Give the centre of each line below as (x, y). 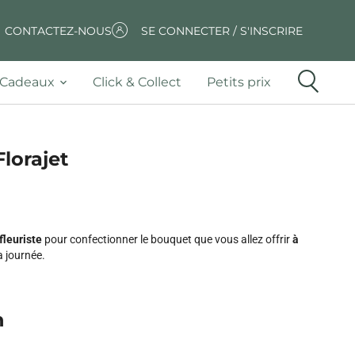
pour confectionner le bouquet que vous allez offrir (167, 239)
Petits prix (239, 82)
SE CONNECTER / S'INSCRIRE (222, 31)
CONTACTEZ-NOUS (58, 31)
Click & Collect (137, 82)
